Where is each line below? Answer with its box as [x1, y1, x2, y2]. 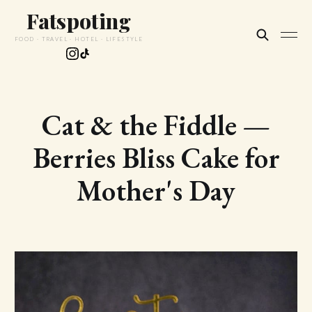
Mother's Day [77, 172, 235, 209]
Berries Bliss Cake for [32, 139, 280, 176]
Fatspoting [26, 7, 132, 35]
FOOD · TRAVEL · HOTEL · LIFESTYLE [14, 36, 143, 42]
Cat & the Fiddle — [42, 107, 270, 143]
